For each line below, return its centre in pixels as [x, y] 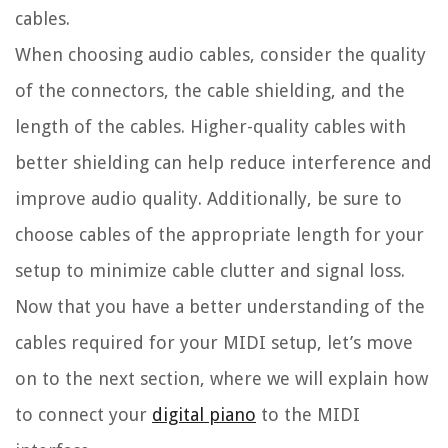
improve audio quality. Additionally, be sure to [208, 199]
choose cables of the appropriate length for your [219, 235]
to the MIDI [308, 415]
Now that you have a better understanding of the [220, 307]
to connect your [83, 415]
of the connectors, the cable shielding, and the [210, 91]
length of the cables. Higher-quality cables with [210, 127]
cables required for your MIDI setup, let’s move [214, 343]
